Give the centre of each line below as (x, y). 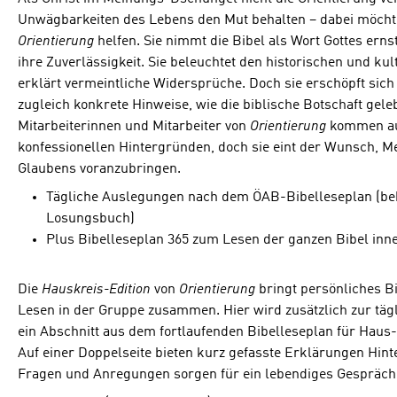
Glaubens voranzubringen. (99, 169)
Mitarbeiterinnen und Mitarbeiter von (134, 126)
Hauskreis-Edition (96, 289)
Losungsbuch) (90, 218)
